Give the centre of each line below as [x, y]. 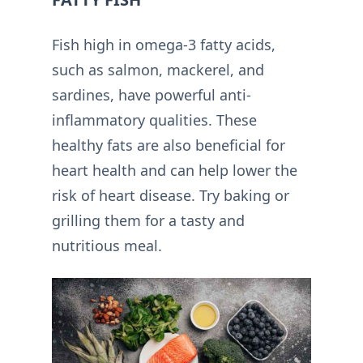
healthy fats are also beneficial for [169, 145]
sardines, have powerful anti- [152, 95]
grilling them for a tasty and [148, 220]
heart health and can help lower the [175, 170]
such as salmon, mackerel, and [158, 70]
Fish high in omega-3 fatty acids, [164, 45]
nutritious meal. [107, 246]
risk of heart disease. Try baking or [171, 195]
